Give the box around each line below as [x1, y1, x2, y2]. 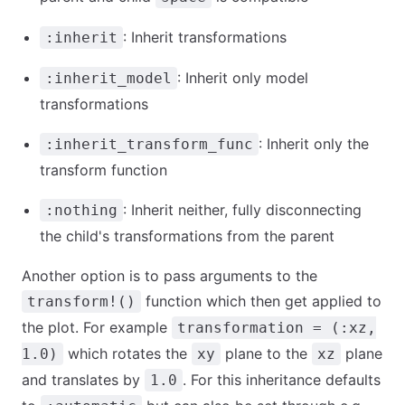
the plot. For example [22, 318, 172, 336]
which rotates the [63, 344, 192, 363]
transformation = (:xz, [177, 319, 376, 336]
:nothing [45, 202, 118, 219]
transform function [40, 161, 167, 179]
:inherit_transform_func [45, 136, 253, 153]
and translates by [22, 371, 145, 389]
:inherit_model [45, 70, 172, 87]
